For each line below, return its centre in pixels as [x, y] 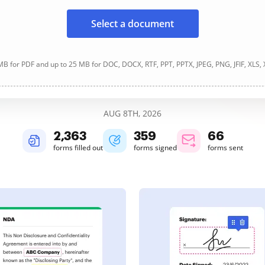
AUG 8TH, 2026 [132, 113]
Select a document [132, 24]
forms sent [225, 148]
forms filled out [78, 148]
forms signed [155, 148]
